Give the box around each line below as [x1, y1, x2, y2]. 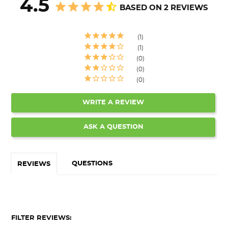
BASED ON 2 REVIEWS [120, 4, 208, 12]
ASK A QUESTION [83, 123, 144, 130]
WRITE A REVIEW [82, 99, 144, 106]
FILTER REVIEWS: [11, 214, 71, 221]
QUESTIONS [72, 160, 112, 167]
